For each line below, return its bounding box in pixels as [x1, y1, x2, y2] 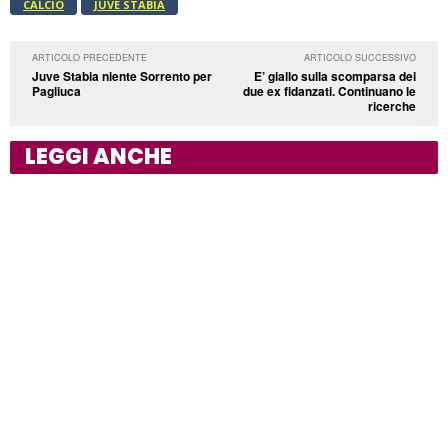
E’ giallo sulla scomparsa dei [253, 66, 416, 85]
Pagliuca [32, 81, 81, 100]
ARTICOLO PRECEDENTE [32, 50, 147, 64]
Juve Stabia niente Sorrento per [32, 66, 212, 85]
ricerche [367, 96, 416, 115]
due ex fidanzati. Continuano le [242, 81, 416, 100]
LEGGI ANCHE [25, 140, 172, 172]
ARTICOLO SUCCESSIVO [303, 50, 416, 64]
